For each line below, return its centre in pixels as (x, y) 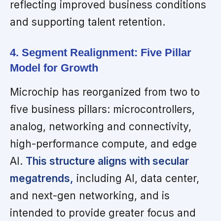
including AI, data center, (136, 179)
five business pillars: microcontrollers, (102, 110)
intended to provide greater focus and (103, 213)
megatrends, (42, 179)
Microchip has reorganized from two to (105, 92)
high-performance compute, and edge (103, 144)
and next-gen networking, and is (90, 196)
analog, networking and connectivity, (101, 127)
